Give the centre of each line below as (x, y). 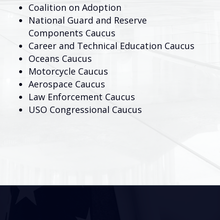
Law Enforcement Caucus (82, 96)
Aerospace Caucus (67, 84)
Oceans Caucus (60, 58)
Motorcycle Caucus (68, 71)
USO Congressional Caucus (85, 109)
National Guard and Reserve (88, 20)
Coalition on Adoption (75, 7)
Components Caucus (72, 33)
